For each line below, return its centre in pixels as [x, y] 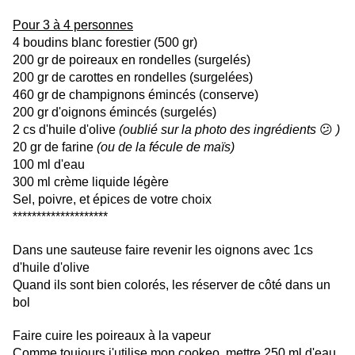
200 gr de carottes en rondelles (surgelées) [133, 78]
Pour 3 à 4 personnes [73, 25]
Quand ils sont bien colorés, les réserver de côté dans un [172, 285]
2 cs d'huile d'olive [66, 130]
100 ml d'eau [50, 165]
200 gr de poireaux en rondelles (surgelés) [132, 60]
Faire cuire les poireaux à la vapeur [113, 336]
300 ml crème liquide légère [92, 182]
